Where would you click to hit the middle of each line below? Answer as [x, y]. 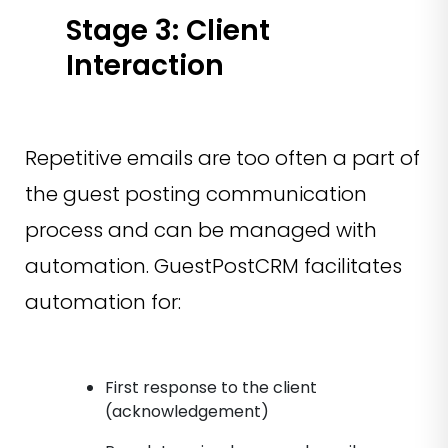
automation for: [105, 302]
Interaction [148, 66]
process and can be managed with [201, 230]
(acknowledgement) [189, 412]
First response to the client [211, 388]
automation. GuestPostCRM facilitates [213, 266]
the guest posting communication [196, 194]
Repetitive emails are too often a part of [222, 158]
